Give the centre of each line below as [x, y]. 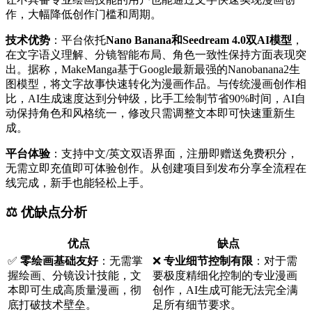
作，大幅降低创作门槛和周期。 [84, 14]
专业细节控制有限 [208, 261]
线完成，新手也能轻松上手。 [78, 182]
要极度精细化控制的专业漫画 [225, 276]
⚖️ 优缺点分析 [46, 212]
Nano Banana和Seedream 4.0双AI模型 [199, 40]
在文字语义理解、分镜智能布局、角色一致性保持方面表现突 [156, 54]
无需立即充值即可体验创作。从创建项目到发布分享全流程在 [156, 168]
